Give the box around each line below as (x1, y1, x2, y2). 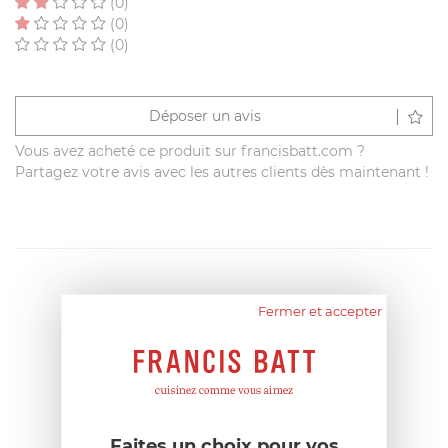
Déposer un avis (148, 107, 261, 126)
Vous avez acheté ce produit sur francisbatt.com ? (15, 142, 365, 161)
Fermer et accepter (257, 302, 382, 319)
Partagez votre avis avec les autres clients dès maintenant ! (15, 163, 429, 182)
